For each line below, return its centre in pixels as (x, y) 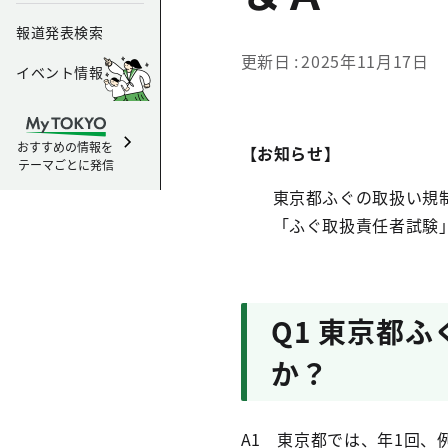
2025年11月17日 (365, 61)
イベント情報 (60, 72)
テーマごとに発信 (66, 164)
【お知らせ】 (290, 153)
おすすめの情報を (66, 146)
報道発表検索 (60, 32)
